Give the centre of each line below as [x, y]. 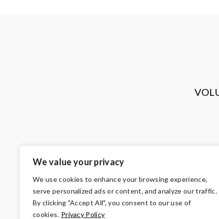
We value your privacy [79, 162]
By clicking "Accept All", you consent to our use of [112, 203]
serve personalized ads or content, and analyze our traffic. [125, 191]
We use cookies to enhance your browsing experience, [120, 179]
